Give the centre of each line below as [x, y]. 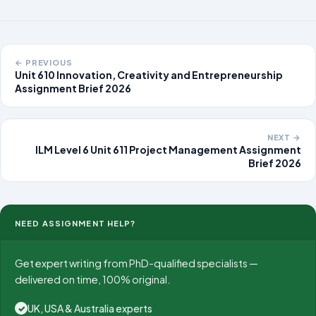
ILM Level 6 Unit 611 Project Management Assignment [168, 150]
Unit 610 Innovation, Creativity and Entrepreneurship [149, 75]
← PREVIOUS [44, 62]
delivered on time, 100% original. [92, 280]
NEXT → [284, 137]
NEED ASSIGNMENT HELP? [75, 223]
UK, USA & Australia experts [90, 308]
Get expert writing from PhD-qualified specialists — [136, 263]
